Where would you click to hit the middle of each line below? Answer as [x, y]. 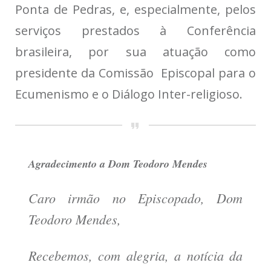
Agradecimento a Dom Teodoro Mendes [118, 164]
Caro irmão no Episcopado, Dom [135, 198]
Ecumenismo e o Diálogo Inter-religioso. [129, 94]
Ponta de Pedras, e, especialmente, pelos [135, 10]
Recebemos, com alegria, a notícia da [135, 256]
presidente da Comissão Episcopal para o [135, 73]
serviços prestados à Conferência [135, 31]
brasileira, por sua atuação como [135, 52]
